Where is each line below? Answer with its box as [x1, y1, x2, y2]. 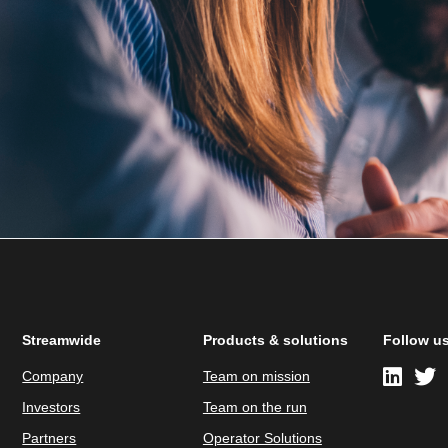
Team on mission [202, 368, 310, 384]
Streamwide [22, 332, 102, 348]
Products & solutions [202, 332, 348, 348]
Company [22, 368, 84, 384]
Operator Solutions [202, 430, 322, 446]
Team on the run [202, 399, 307, 415]
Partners [22, 430, 77, 446]
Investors [22, 399, 81, 415]
